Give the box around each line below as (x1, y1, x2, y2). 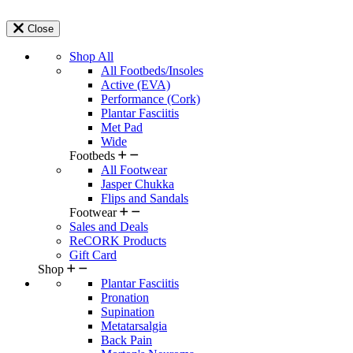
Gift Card (69, 247, 117, 262)
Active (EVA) (101, 77, 170, 91)
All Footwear (101, 162, 167, 176)
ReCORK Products (69, 233, 166, 247)
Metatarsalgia (101, 318, 167, 333)
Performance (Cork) (101, 91, 200, 106)
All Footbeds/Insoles (101, 63, 203, 77)
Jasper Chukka (101, 176, 174, 191)
